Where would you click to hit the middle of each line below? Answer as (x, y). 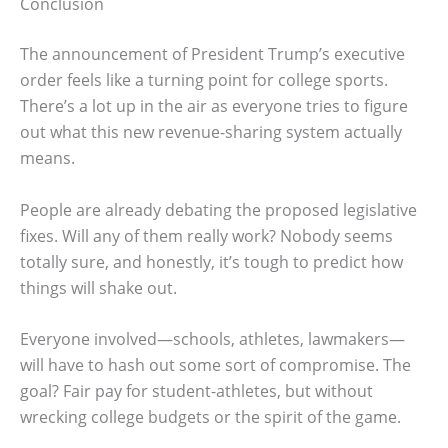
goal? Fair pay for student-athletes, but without (196, 391)
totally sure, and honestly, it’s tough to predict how (211, 261)
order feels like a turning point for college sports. (204, 80)
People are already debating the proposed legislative (218, 209)
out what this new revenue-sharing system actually (211, 132)
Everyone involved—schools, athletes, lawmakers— (212, 339)
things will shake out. (98, 287)
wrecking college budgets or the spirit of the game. (210, 417)
